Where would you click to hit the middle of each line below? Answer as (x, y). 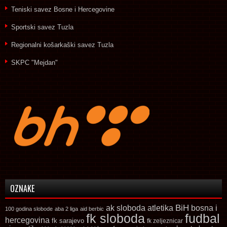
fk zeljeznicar (165, 221)
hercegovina (27, 220)
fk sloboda (116, 218)
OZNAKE (22, 188)
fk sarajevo (68, 221)
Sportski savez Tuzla (42, 27)
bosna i (204, 207)
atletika (160, 207)
